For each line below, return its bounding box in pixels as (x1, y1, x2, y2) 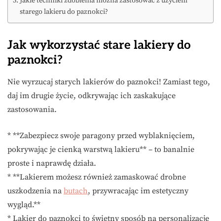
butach (64, 186, 88, 196)
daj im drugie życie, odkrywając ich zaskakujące (7, 91, 176, 101)
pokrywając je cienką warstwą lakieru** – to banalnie (7, 145, 194, 155)
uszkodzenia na (7, 186, 64, 196)
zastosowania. (7, 105, 57, 115)
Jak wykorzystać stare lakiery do (7, 38, 190, 53)
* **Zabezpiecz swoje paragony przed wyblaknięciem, (7, 131, 195, 141)
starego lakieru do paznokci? (19, 7, 108, 17)
